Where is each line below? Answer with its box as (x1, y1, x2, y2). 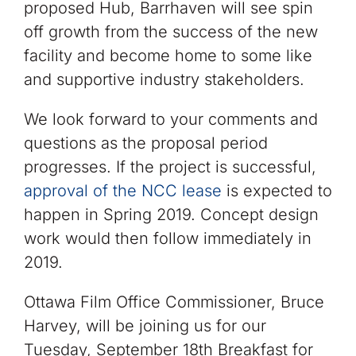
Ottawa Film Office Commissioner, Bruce (23, 292, 324, 312)
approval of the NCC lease (23, 181, 222, 201)
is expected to (221, 181, 332, 201)
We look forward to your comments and (23, 110, 318, 130)
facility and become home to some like (23, 46, 312, 66)
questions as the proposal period (23, 133, 268, 153)
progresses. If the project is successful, (23, 157, 316, 177)
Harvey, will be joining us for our (23, 316, 266, 336)
